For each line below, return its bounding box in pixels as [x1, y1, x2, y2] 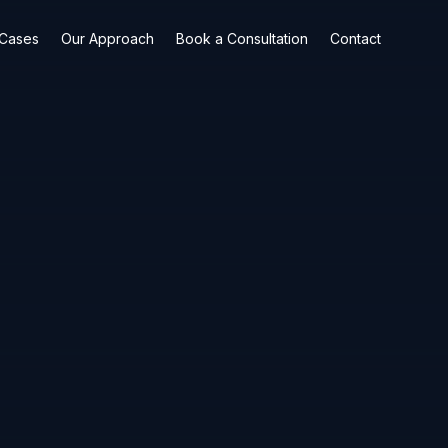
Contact [329, 30, 381, 47]
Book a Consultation [175, 30, 308, 47]
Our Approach [60, 30, 154, 47]
